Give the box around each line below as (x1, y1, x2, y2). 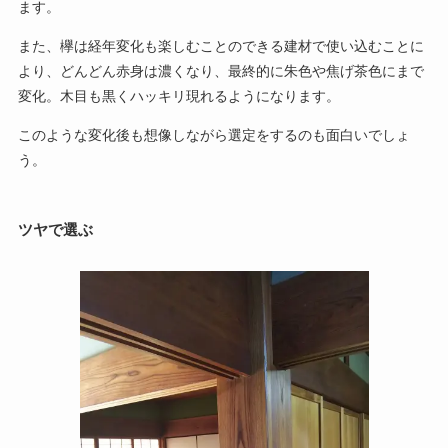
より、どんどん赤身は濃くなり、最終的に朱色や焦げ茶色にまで (17, 63, 424, 80)
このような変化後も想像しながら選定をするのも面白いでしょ (17, 127, 410, 144)
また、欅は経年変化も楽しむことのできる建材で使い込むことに (17, 38, 424, 55)
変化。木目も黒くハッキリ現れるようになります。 (17, 88, 340, 105)
